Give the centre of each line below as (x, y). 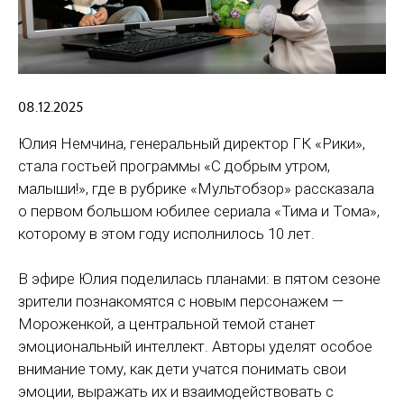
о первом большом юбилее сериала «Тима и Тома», (199, 211)
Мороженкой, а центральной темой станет (167, 323)
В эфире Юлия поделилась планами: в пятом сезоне (199, 278)
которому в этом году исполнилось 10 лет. (166, 233)
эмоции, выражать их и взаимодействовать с (176, 391)
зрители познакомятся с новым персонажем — (181, 301)
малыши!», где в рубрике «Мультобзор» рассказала (196, 188)
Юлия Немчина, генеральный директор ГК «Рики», (192, 143)
